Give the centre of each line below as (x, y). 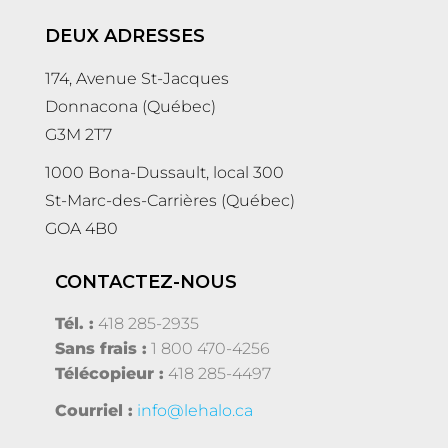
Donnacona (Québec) (134, 107)
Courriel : (94, 411)
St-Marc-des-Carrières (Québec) (170, 201)
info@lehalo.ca (195, 411)
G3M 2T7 (78, 135)
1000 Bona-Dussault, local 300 (164, 173)
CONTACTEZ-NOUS (146, 282)
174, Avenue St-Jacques (137, 79)
